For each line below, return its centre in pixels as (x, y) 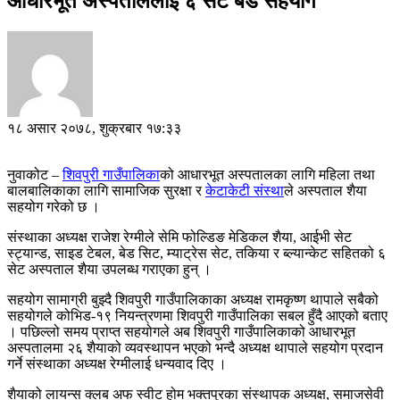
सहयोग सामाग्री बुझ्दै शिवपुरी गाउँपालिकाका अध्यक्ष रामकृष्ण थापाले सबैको (193, 299)
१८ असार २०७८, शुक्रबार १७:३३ (94, 128)
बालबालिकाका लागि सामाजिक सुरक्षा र (106, 190)
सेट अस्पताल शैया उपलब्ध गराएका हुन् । (109, 269)
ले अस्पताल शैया (325, 190)
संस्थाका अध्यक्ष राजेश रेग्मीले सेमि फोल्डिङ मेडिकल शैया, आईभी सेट (179, 237)
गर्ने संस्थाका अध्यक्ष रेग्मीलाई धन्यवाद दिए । (117, 363)
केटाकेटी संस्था (245, 190)
